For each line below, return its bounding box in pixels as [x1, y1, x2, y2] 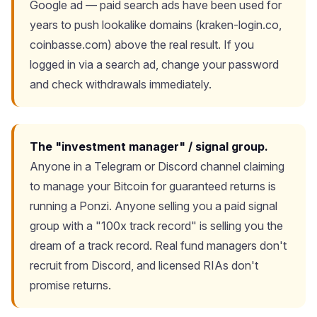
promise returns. [30, 278, 111, 292]
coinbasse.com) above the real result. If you [30, 38, 254, 52]
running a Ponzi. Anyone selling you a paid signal [30, 199, 277, 213]
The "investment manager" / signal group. [30, 139, 268, 154]
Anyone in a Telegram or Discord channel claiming [30, 159, 284, 173]
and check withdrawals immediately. [30, 77, 212, 91]
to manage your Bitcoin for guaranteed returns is [30, 179, 276, 193]
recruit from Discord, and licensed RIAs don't [30, 258, 258, 272]
